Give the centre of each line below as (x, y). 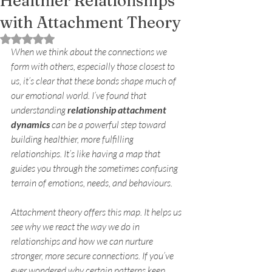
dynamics (30, 124)
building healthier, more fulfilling (73, 139)
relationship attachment (118, 110)
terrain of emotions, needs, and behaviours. (92, 183)
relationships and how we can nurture (83, 241)
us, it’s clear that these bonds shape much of (94, 81)
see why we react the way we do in (76, 227)
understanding (39, 110)
